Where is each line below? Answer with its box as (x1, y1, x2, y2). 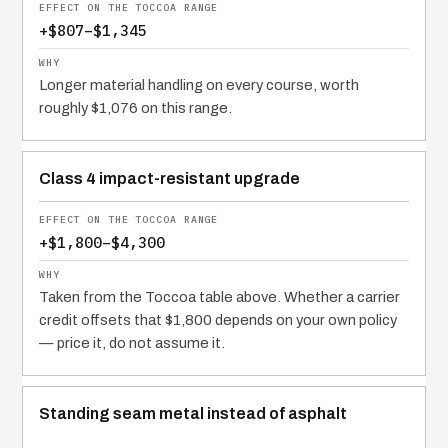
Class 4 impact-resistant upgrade (39, 170, 300, 188)
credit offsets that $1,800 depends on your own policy (39, 312, 397, 329)
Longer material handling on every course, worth (39, 77, 359, 94)
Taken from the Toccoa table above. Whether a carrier (39, 289, 400, 306)
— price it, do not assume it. (39, 335, 225, 352)
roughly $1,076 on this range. (39, 100, 232, 117)
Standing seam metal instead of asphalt (39, 405, 347, 423)
